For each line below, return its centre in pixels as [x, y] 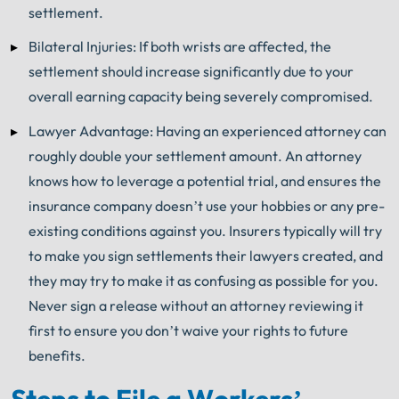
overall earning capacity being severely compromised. [202, 97]
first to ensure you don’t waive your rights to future [188, 330]
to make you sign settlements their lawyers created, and [206, 255]
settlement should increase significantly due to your [191, 72]
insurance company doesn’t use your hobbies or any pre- [207, 205]
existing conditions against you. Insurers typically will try [205, 230]
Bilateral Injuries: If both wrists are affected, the [180, 47]
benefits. [57, 355]
